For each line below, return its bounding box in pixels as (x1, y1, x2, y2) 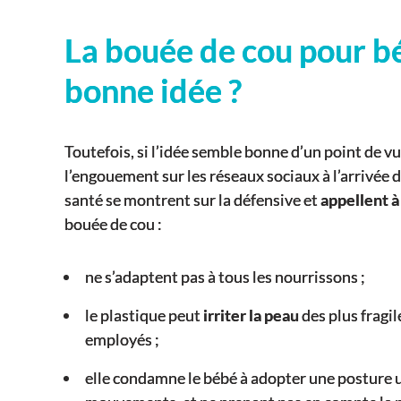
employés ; (84, 329, 159, 350)
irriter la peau (202, 305, 299, 326)
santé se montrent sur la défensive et (64, 190, 320, 210)
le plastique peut (84, 305, 203, 326)
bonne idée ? (64, 71, 242, 111)
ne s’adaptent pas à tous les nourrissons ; (84, 267, 365, 287)
